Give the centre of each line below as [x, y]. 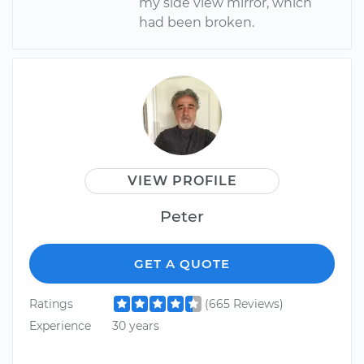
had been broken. [197, 22]
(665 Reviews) [244, 303]
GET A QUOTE [182, 263]
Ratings [51, 303]
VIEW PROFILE [182, 180]
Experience [60, 326]
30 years [135, 326]
